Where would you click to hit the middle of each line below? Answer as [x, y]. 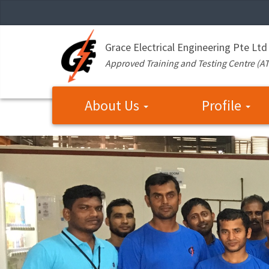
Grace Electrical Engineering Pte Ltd [186, 47]
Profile [223, 105]
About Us [114, 105]
